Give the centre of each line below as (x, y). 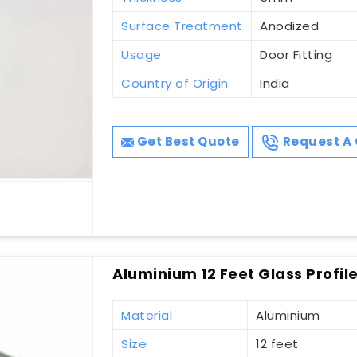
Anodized (290, 26)
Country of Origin (175, 84)
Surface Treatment (182, 26)
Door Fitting (296, 55)
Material (147, 316)
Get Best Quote (187, 142)
